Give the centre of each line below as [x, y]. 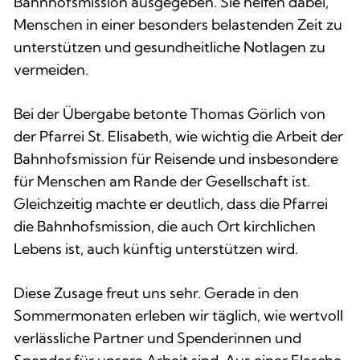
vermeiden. [51, 69]
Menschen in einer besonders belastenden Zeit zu [178, 24]
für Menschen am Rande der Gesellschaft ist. [162, 181]
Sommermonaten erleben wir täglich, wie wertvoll [178, 315]
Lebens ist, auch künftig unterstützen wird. [156, 248]
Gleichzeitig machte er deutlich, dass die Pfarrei [171, 203]
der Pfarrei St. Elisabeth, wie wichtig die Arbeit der [178, 136]
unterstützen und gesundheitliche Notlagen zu [170, 47]
